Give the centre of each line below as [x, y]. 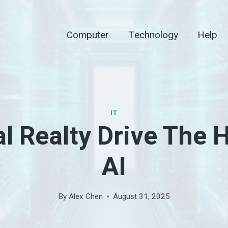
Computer [88, 35]
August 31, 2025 [141, 196]
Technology [153, 35]
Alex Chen [85, 196]
